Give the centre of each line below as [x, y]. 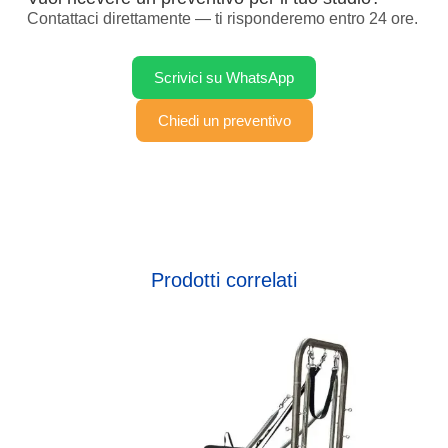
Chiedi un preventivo [224, 120]
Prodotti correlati [224, 280]
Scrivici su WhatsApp [224, 77]
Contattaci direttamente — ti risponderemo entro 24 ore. [222, 19]
